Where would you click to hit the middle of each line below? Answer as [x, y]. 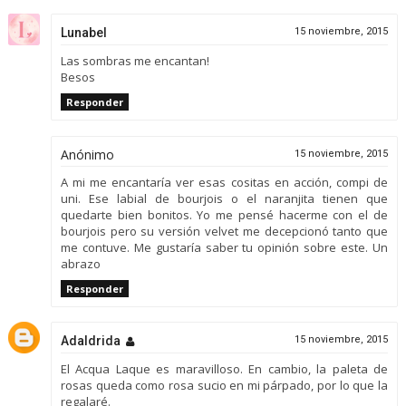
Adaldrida [90, 341]
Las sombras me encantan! [135, 61]
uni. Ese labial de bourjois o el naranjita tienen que [224, 198]
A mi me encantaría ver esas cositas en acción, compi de [224, 182]
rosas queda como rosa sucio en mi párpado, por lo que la [224, 386]
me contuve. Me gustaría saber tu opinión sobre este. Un [224, 247]
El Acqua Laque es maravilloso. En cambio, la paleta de [224, 369]
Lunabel [83, 33]
